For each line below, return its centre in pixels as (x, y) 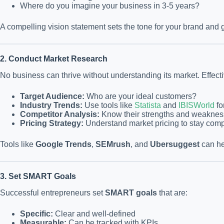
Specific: (36, 213)
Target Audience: (52, 96)
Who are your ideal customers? (140, 96)
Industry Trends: (51, 105)
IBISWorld (196, 105)
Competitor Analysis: (60, 114)
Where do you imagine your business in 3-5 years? (110, 6)
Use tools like (108, 105)
